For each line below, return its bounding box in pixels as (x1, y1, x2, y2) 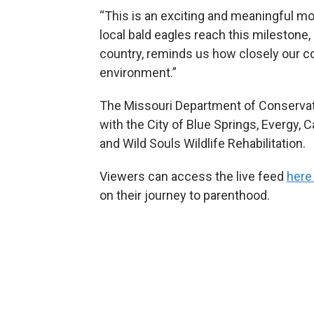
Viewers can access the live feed (100, 169, 287, 184)
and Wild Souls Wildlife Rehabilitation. (100, 136, 306, 151)
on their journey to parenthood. (100, 188, 270, 203)
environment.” (100, 65, 177, 81)
